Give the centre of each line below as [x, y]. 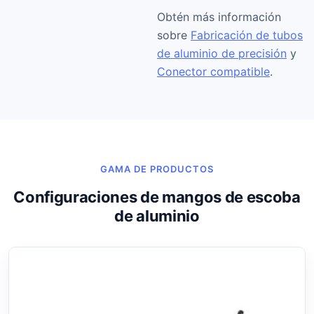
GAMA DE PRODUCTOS [157, 169]
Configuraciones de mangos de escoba [157, 197]
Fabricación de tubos [247, 35]
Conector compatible [213, 72]
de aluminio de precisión [222, 54]
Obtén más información [219, 17]
